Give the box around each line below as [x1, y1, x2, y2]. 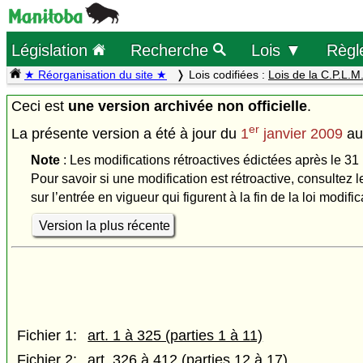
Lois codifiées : [189, 68, 268, 81]
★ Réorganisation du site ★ [24, 68, 167, 81]
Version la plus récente [38, 218, 170, 233]
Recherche [130, 40, 214, 59]
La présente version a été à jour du [11, 126, 241, 143]
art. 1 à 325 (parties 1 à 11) [88, 327, 263, 344]
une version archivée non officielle [68, 97, 307, 114]
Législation [11, 40, 93, 59]
